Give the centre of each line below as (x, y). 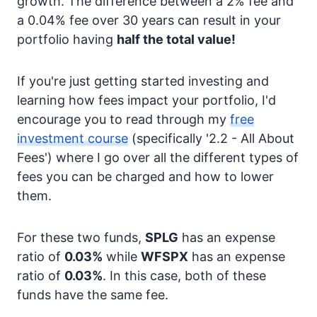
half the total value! (176, 39)
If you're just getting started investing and (143, 81)
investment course (73, 138)
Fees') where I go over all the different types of (158, 157)
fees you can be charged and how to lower (145, 177)
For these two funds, (81, 237)
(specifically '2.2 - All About (211, 138)
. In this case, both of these (184, 276)
